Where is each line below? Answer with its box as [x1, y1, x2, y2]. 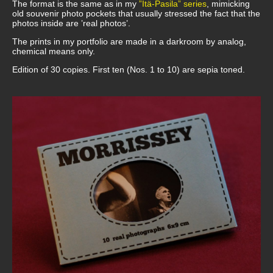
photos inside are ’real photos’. [12, 18, 130, 28]
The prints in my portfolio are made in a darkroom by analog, [12, 36, 246, 46]
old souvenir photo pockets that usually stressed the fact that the [12, 8, 260, 18]
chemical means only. [12, 46, 95, 56]
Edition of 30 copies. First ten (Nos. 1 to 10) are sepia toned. [12, 64, 245, 74]
